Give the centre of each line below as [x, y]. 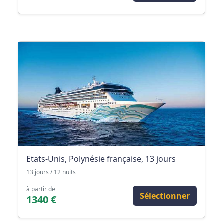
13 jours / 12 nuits [51, 172]
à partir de [41, 189]
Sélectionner [165, 196]
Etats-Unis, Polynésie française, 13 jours [101, 159]
